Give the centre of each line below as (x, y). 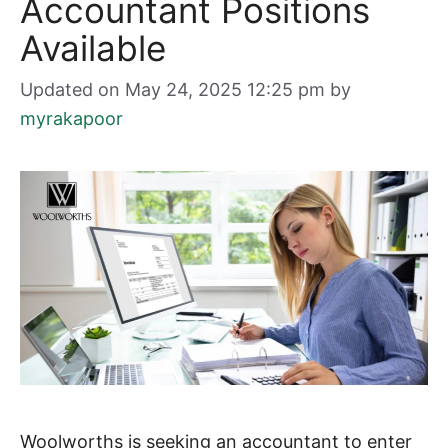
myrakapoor (71, 118)
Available (93, 48)
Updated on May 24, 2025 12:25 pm (172, 89)
